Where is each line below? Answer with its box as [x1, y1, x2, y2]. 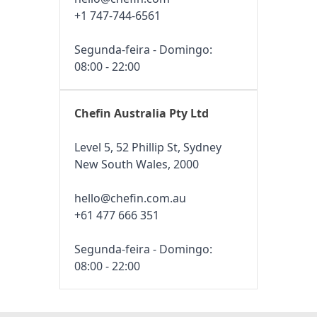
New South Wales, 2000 [74, 156, 199, 173]
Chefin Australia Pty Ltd [74, 105, 209, 122]
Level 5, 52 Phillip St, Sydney [74, 139, 221, 156]
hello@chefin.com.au [74, 190, 186, 207]
